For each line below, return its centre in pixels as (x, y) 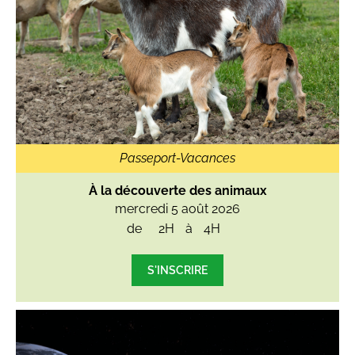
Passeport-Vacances (177, 158)
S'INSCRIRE (177, 270)
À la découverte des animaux (177, 190)
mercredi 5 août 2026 (177, 208)
